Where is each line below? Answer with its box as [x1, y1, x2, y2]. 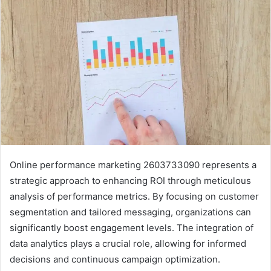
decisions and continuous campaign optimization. [10, 253, 220, 265]
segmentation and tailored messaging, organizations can [10, 206, 251, 218]
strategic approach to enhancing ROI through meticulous [10, 174, 251, 186]
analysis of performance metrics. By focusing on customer [10, 190, 259, 202]
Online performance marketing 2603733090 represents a [10, 158, 256, 171]
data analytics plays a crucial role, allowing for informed [10, 237, 246, 249]
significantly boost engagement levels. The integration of [10, 221, 253, 233]
